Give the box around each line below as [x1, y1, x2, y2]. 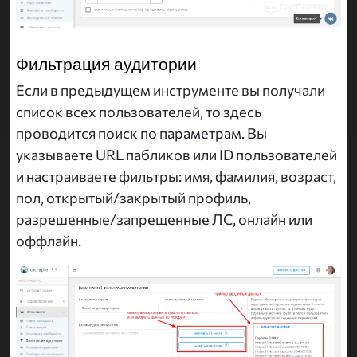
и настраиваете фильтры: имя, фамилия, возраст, [16, 167, 336, 185]
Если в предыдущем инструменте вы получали [16, 80, 325, 99]
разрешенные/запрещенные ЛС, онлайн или [16, 210, 312, 228]
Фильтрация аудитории [16, 52, 197, 75]
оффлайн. [16, 231, 81, 249]
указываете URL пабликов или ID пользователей [16, 145, 337, 163]
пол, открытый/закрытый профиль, [16, 188, 251, 206]
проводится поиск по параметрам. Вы [16, 124, 267, 142]
